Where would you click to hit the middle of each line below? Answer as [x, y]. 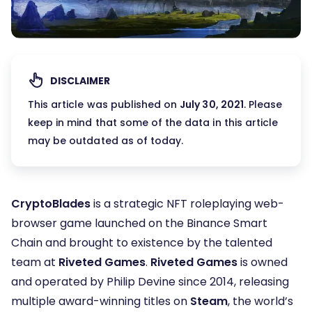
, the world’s [260, 302]
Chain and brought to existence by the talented [142, 243]
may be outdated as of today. [106, 141]
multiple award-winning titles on [101, 302]
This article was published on [104, 105]
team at [35, 263]
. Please [263, 105]
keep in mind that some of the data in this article [153, 123]
